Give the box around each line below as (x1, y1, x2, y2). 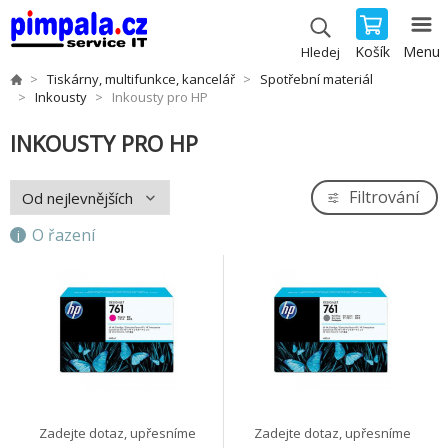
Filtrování (349, 186, 419, 208)
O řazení (32, 224, 95, 246)
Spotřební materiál (260, 70, 373, 88)
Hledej (300, 43, 340, 61)
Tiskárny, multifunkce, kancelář (47, 70, 235, 88)
